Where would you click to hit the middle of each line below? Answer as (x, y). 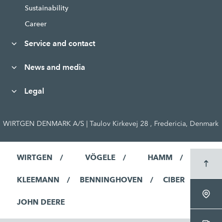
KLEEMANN (38, 180)
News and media (55, 67)
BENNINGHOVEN (111, 180)
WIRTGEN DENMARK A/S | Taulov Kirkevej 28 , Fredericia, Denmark (111, 124)
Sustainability (46, 8)
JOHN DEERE (41, 202)
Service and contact (59, 44)
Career (35, 24)
